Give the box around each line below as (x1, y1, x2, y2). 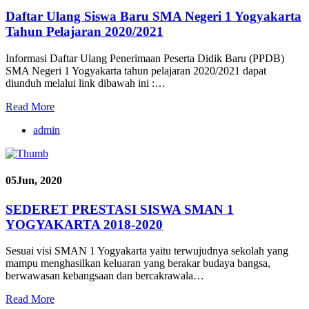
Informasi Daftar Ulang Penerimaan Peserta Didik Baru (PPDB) (6, 52, 284, 64)
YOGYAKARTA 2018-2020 (6, 217, 163, 232)
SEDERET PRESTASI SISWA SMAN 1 (6, 201, 234, 217)
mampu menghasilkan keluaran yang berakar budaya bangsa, (6, 257, 270, 270)
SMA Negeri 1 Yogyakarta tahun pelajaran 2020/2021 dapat (6, 65, 266, 77)
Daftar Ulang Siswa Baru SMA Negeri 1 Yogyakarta (6, 9, 301, 24)
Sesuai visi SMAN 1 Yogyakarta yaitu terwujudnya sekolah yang (6, 245, 288, 257)
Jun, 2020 (17, 175, 62, 187)
